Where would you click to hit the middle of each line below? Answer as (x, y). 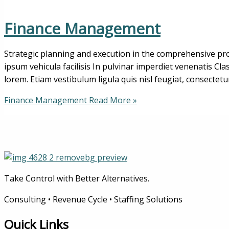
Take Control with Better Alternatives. (77, 179)
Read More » (112, 100)
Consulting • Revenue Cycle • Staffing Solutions (93, 200)
